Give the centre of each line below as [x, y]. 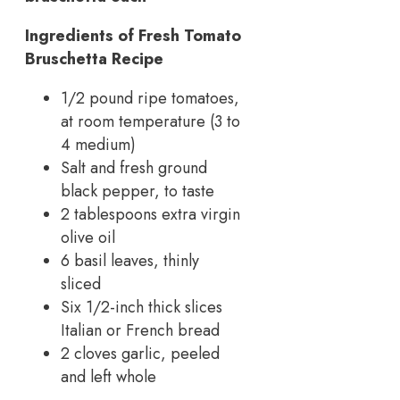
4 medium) [98, 144]
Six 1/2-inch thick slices [142, 307]
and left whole [108, 376]
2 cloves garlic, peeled [140, 353]
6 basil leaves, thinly [130, 260]
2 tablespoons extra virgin [150, 214]
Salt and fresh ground [134, 167]
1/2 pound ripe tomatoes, [150, 98]
